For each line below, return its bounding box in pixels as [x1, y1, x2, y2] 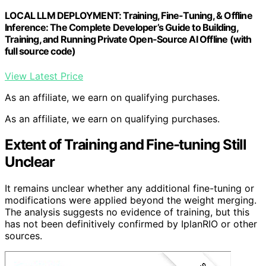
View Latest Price [5, 69, 83, 82]
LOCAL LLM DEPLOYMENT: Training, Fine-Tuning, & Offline [5, 9, 252, 22]
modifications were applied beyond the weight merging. [5, 194, 256, 207]
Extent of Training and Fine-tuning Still [5, 136, 246, 154]
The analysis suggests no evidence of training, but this [5, 206, 249, 218]
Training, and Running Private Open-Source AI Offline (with [5, 33, 252, 46]
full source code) [5, 45, 76, 58]
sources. [5, 230, 42, 242]
